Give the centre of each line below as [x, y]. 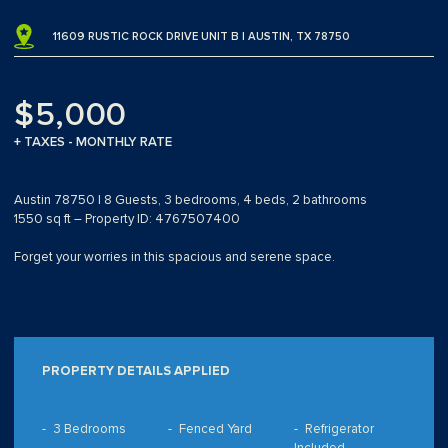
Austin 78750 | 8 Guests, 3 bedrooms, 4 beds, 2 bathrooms [190, 200]
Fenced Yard [215, 429]
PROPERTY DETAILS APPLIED [136, 371]
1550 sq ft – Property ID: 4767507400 [127, 219]
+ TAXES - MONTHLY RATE [93, 142]
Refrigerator [339, 429]
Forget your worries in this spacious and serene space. [174, 257]
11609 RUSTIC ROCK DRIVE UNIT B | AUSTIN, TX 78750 [202, 37]
